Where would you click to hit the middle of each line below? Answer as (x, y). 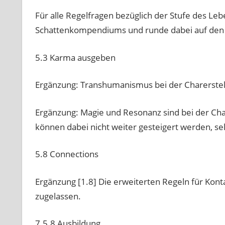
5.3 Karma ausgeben (75, 57)
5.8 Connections (67, 154)
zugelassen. (58, 196)
